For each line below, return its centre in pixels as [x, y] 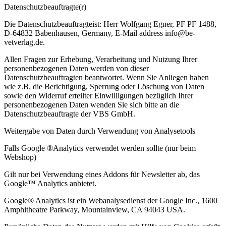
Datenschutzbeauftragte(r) [45, 7]
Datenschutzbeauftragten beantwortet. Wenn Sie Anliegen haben [106, 78]
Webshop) [20, 157]
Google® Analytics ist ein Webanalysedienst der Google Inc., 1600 [111, 201]
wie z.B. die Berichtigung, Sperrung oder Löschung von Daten [104, 87]
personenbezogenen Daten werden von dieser [76, 69]
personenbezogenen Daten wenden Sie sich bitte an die [92, 105]
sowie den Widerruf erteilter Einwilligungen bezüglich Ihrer [99, 96]
